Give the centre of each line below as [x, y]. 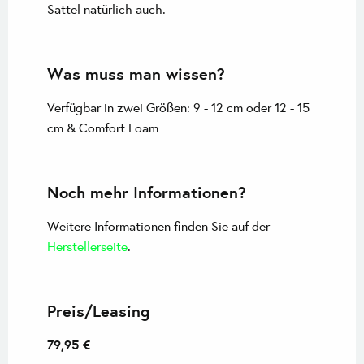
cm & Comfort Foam [103, 127]
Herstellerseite [87, 246]
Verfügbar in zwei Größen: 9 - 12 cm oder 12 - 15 [178, 107]
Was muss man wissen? [136, 74]
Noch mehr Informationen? [147, 192]
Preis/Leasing [98, 311]
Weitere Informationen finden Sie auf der [158, 225]
